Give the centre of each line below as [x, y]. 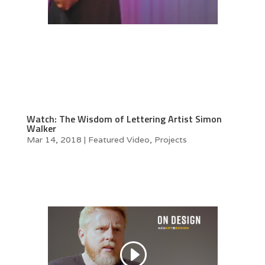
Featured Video [119, 139]
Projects [170, 139]
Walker [41, 128]
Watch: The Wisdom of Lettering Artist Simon [124, 119]
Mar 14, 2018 [54, 139]
